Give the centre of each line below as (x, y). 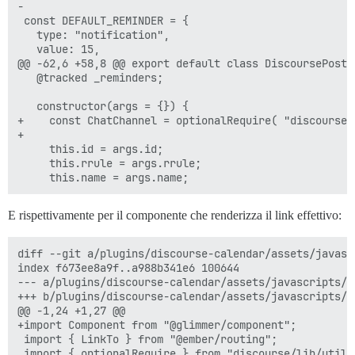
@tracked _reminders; (90, 78)
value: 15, (59, 50)
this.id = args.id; (90, 149)
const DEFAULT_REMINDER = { (103, 21)
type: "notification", (94, 35)
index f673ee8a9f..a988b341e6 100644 (128, 268)
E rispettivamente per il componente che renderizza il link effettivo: (175, 216)
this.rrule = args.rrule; (109, 164)
